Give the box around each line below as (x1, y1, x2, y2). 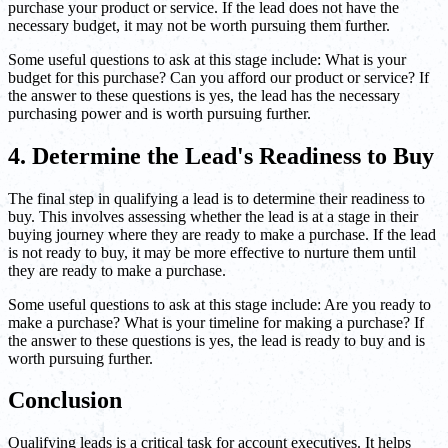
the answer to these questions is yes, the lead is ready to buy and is (8, 331, 425, 349)
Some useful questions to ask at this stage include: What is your (8, 50, 406, 68)
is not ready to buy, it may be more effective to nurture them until (8, 243, 416, 261)
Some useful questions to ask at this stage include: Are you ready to (8, 295, 431, 313)
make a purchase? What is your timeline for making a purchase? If (8, 313, 424, 331)
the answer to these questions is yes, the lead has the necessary (8, 86, 400, 104)
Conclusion (8, 387, 122, 414)
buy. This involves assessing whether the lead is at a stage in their (8, 207, 418, 225)
